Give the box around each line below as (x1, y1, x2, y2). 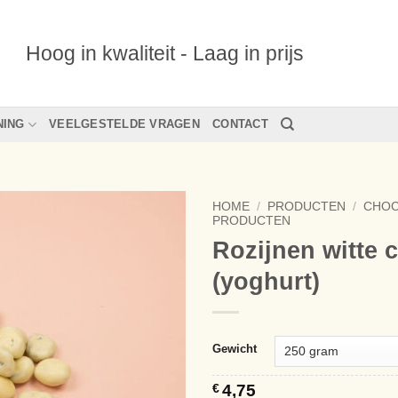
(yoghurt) (212, 267, 320, 295)
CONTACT (212, 117, 268, 131)
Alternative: (212, 330, 283, 345)
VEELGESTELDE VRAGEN (49, 117, 200, 131)
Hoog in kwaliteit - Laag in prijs (26, 41, 304, 65)
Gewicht (212, 341, 257, 355)
